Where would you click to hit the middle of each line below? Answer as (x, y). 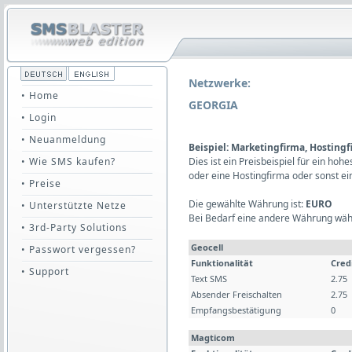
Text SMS (209, 279)
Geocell (207, 247)
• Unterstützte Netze (74, 205)
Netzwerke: (220, 83)
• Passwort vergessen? (79, 249)
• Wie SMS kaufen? (68, 161)
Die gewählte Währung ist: (247, 204)
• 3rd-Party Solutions (74, 227)
